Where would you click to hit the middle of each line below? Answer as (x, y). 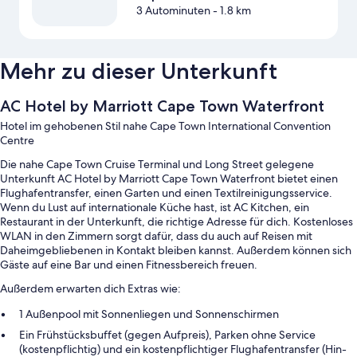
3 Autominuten (173, 11)
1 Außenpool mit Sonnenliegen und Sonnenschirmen (149, 314)
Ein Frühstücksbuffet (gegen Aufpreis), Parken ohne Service (167, 335)
